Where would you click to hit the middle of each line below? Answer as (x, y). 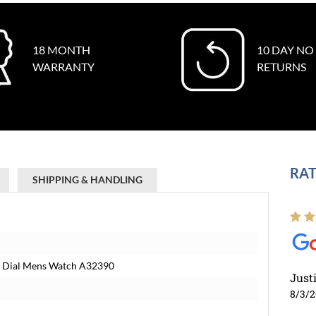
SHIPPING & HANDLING (87, 180)
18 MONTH (61, 50)
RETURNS (281, 67)
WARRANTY (63, 67)
